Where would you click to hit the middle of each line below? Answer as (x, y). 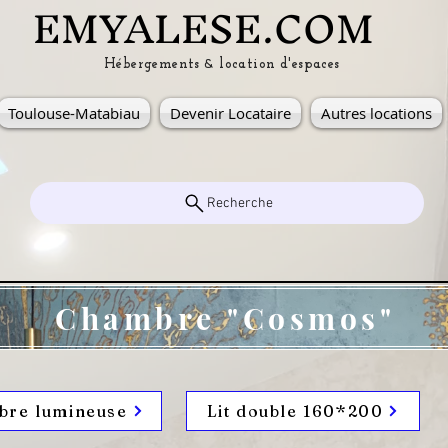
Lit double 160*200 (295, 411)
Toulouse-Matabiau (74, 113)
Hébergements (154, 64)
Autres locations (376, 113)
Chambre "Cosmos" (225, 317)
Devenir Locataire (230, 113)
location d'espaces (279, 64)
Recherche (239, 203)
